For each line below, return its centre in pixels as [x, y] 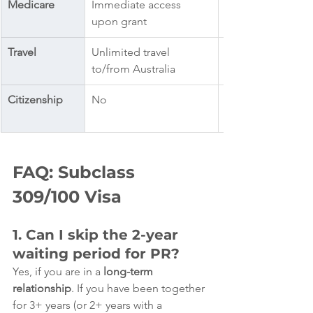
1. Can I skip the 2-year [97, 235]
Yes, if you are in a [58, 272]
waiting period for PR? [96, 254]
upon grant [119, 22]
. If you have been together [139, 289]
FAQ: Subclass [76, 173]
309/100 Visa [67, 197]
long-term [130, 272]
